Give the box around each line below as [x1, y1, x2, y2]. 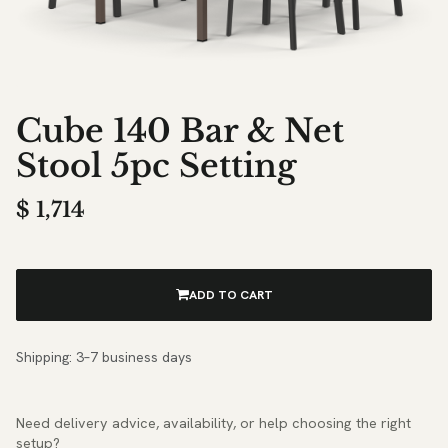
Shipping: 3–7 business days [16, 347, 192, 366]
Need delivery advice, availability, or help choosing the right [16, 413, 411, 432]
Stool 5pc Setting [16, 145, 296, 186]
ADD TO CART [188, 286, 273, 303]
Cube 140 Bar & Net [16, 110, 344, 151]
